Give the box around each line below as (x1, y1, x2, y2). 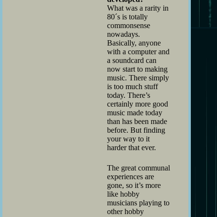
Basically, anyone (107, 38, 161, 47)
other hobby (107, 207, 144, 216)
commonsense (107, 21, 150, 30)
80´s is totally (107, 12, 148, 21)
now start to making (107, 64, 168, 73)
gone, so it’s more (107, 181, 161, 189)
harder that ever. (107, 143, 156, 152)
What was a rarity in (107, 3, 169, 12)
